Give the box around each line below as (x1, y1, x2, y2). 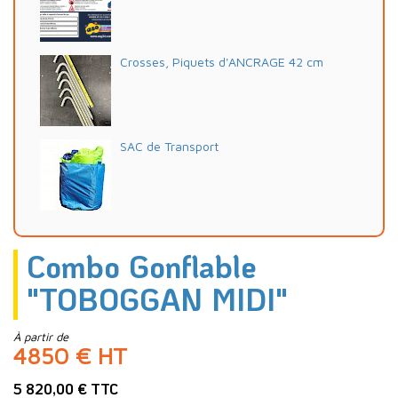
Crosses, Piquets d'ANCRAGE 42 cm (120, 53, 323, 69)
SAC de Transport (120, 138, 219, 154)
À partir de (13, 330, 68, 345)
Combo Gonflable (27, 245, 256, 286)
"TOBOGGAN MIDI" (27, 278, 288, 319)
